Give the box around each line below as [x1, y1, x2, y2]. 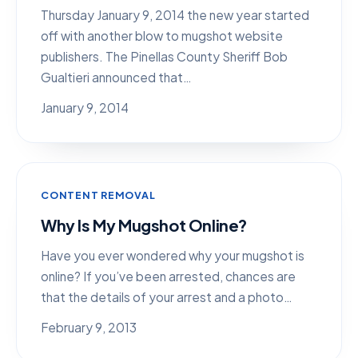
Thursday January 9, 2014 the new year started [41, 7, 309, 22]
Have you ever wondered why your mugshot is [41, 248, 304, 263]
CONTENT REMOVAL [41, 189, 156, 201]
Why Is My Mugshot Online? [41, 215, 247, 235]
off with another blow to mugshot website [41, 28, 283, 43]
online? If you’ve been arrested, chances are [41, 268, 296, 284]
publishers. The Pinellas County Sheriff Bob [41, 49, 288, 64]
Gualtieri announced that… [41, 70, 192, 85]
